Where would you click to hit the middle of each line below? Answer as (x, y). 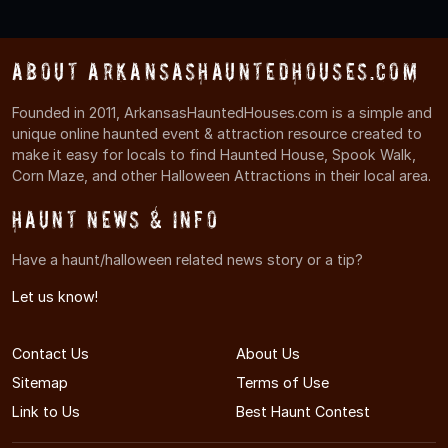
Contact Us (50, 353)
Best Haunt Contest (303, 411)
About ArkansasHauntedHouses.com (216, 72)
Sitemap (40, 382)
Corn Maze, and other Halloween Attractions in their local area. (221, 175)
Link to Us (46, 411)
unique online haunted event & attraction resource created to (217, 133)
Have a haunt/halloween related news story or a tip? (187, 259)
